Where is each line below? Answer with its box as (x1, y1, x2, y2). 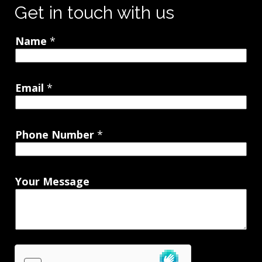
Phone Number (15, 127, 97, 142)
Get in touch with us (15, 2, 174, 23)
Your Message (15, 174, 89, 188)
